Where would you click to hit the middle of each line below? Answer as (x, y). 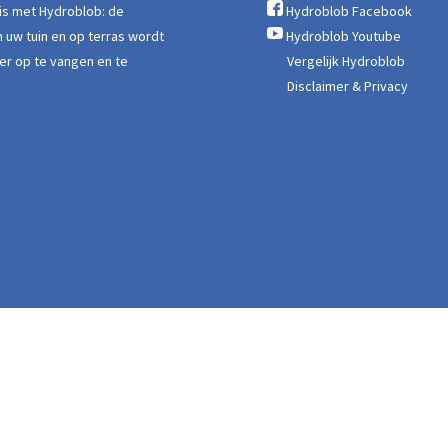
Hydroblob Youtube (343, 35)
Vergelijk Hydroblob (345, 60)
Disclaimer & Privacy (347, 85)
